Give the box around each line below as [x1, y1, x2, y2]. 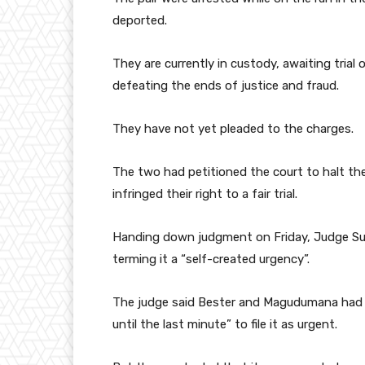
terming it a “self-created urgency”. [112, 252, 310, 267]
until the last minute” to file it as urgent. [112, 317, 337, 332]
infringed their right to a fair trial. [112, 187, 297, 202]
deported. [112, 13, 167, 29]
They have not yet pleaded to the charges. [112, 121, 354, 137]
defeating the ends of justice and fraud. [112, 78, 339, 94]
